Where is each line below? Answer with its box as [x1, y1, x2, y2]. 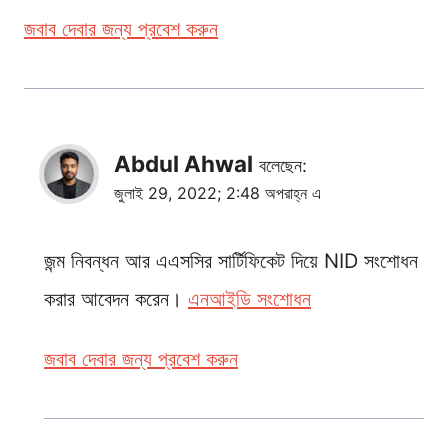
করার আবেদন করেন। [44, 286, 188, 311]
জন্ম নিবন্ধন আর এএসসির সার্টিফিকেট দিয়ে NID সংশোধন [44, 248, 418, 273]
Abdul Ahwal [114, 149, 253, 177]
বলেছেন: [259, 154, 307, 176]
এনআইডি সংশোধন [188, 286, 311, 311]
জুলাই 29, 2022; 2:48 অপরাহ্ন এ [114, 182, 321, 203]
